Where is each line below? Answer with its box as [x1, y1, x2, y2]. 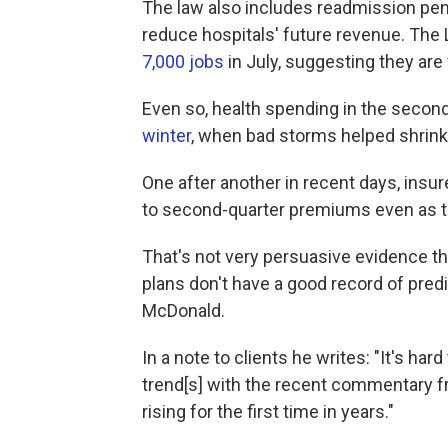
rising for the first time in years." [142, 401, 394, 422]
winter [142, 125, 191, 146]
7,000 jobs [142, 51, 224, 72]
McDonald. [142, 300, 225, 321]
